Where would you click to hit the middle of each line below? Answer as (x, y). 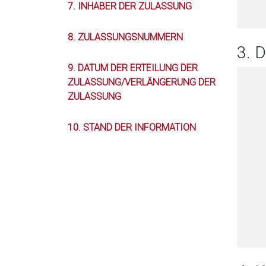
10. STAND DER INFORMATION (132, 127)
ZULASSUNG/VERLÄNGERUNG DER (142, 82)
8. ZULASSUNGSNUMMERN (125, 37)
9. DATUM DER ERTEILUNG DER (133, 68)
